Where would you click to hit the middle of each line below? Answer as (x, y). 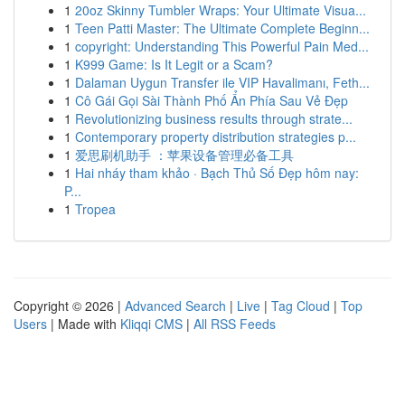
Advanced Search (175, 306)
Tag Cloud (301, 306)
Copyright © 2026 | (69, 306)
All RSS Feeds (235, 324)
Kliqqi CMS (151, 324)
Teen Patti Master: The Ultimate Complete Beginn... (222, 28)
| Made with (84, 324)
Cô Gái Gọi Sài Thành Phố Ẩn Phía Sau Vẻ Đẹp (212, 100)
